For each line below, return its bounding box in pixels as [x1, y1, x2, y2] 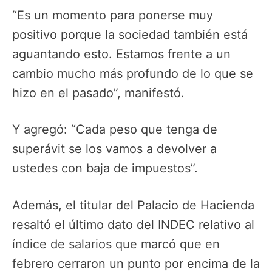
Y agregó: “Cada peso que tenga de [12, 122, 217, 137]
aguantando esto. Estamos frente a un [12, 46, 231, 61]
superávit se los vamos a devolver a [12, 141, 217, 157]
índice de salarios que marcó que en [12, 236, 220, 251]
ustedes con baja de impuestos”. [12, 161, 198, 176]
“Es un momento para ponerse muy [12, 7, 213, 22]
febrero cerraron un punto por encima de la [12, 256, 260, 271]
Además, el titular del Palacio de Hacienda [12, 197, 254, 212]
